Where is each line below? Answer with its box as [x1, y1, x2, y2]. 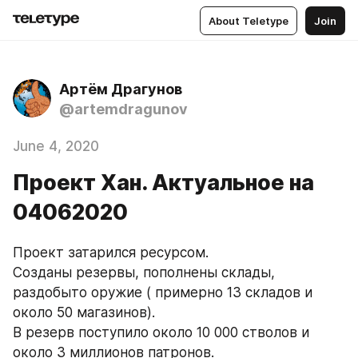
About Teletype [209, 14, 288, 27]
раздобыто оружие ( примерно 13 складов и [13, 284, 312, 300]
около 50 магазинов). [13, 304, 155, 320]
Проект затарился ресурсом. [13, 245, 209, 261]
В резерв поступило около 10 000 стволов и [13, 324, 309, 340]
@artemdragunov [59, 101, 188, 117]
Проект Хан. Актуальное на [13, 169, 314, 196]
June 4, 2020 [13, 138, 99, 154]
